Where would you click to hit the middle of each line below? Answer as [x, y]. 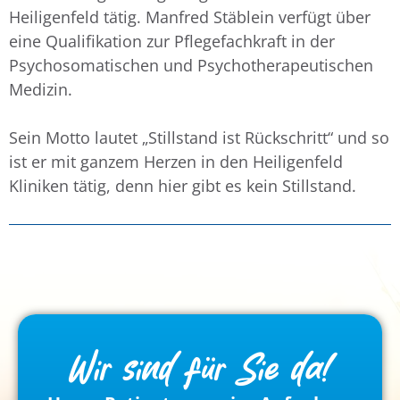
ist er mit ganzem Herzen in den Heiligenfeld [176, 161]
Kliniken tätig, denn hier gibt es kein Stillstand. [183, 185]
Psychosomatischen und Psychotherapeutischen [191, 65]
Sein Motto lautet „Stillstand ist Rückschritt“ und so [199, 137]
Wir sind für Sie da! [200, 370]
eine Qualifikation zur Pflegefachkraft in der [172, 41]
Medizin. [41, 89]
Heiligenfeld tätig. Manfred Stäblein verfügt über [190, 17]
